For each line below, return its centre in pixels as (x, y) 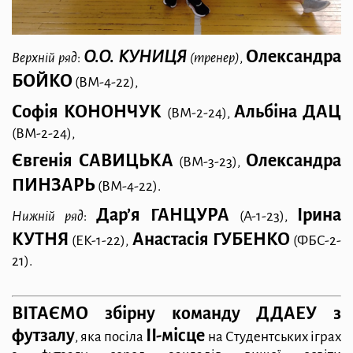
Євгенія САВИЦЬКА (93, 160)
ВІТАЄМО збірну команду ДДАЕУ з (176, 314)
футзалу (43, 336)
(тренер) (213, 58)
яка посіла (113, 337)
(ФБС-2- (315, 240)
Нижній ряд (48, 216)
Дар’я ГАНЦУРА (168, 215)
